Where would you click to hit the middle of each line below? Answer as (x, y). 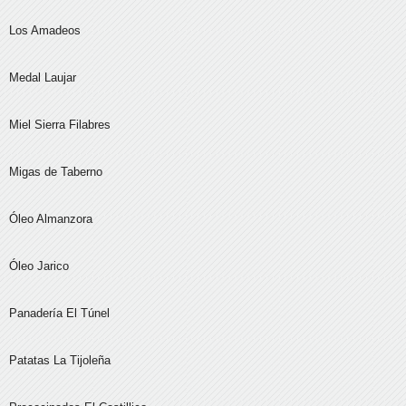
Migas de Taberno (56, 172)
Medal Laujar (43, 78)
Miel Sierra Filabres (60, 125)
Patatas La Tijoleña (60, 361)
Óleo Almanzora (51, 219)
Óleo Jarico (39, 266)
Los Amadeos (45, 31)
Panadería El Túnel (59, 314)
